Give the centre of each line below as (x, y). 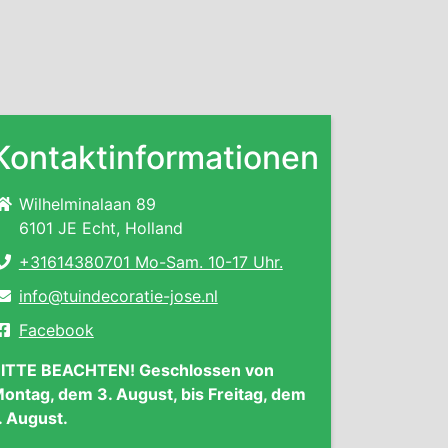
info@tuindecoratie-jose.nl (118, 296)
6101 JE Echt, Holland (100, 228)
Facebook (56, 330)
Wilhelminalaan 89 (87, 204)
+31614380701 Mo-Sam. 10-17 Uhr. (150, 262)
